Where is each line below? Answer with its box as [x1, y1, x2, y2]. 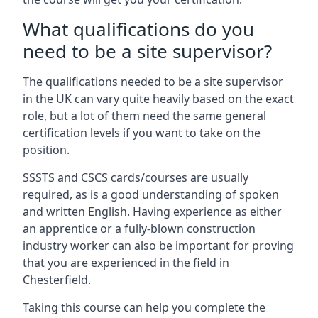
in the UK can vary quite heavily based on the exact [23, 91, 294, 106]
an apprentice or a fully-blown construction [23, 221, 256, 236]
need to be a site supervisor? [23, 38, 272, 64]
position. [23, 142, 70, 158]
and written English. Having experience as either [23, 204, 282, 219]
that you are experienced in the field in [23, 255, 229, 270]
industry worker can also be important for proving [23, 238, 294, 253]
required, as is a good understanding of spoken [23, 187, 279, 202]
